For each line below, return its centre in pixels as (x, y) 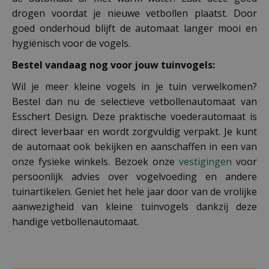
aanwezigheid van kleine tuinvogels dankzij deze (134, 206)
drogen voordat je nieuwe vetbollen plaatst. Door (134, 13)
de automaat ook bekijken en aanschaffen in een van (134, 146)
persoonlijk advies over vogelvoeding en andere (134, 176)
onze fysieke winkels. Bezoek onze (93, 161)
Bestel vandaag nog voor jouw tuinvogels (112, 65)
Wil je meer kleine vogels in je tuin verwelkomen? (134, 86)
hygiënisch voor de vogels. (71, 43)
